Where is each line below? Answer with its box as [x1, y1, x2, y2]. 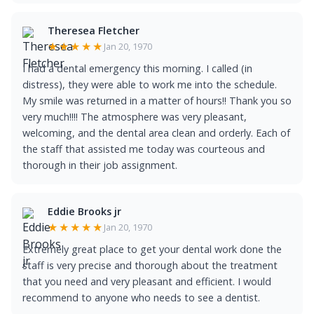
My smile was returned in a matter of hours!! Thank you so [22, 94, 292, 107]
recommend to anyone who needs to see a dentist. [22, 291, 260, 304]
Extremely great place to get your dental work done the [22, 243, 282, 256]
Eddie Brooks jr [48, 205, 121, 218]
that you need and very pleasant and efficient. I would [22, 275, 271, 288]
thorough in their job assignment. [22, 158, 177, 172]
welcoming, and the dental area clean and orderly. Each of [22, 126, 290, 139]
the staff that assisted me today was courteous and [22, 142, 265, 156]
